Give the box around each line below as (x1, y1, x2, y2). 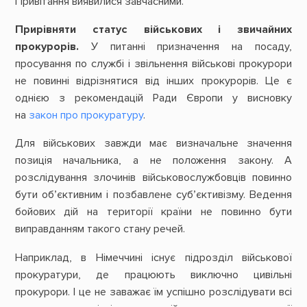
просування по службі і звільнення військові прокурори (14, 57, 293, 71)
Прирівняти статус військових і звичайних (14, 23, 293, 37)
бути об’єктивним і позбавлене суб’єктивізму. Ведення (14, 188, 293, 202)
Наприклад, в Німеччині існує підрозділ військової (14, 250, 293, 265)
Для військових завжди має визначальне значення (14, 136, 293, 151)
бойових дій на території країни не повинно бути (14, 205, 293, 219)
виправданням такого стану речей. (14, 222, 185, 236)
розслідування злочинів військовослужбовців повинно (14, 171, 293, 185)
